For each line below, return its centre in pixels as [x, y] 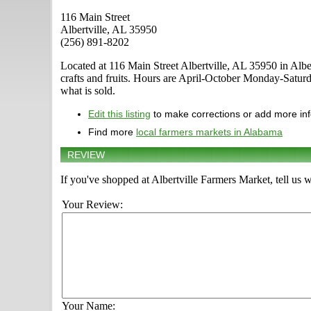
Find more [112, 132]
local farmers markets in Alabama [209, 132]
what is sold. [88, 91]
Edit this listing [119, 114]
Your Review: [92, 205]
